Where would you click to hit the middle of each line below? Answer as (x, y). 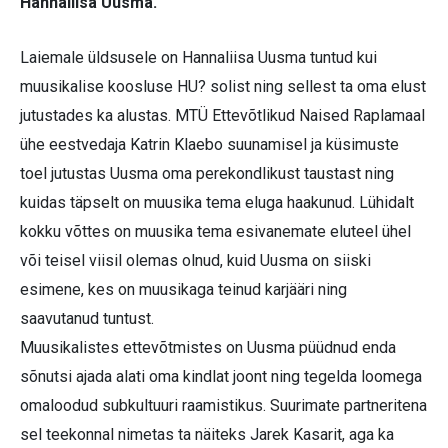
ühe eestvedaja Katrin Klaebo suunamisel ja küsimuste (209, 144)
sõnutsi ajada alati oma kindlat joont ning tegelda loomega (221, 376)
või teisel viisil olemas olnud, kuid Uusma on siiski (195, 260)
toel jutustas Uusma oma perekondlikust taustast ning (207, 173)
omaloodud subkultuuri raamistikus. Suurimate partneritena (223, 405)
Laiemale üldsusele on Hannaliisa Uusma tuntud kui (198, 57)
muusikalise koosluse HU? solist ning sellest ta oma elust (223, 86)
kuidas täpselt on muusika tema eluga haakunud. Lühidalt (217, 202)
